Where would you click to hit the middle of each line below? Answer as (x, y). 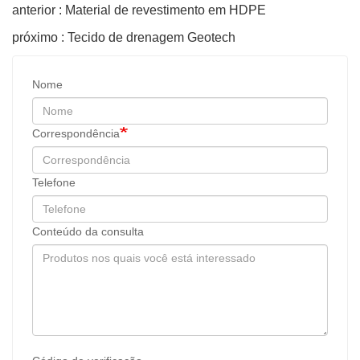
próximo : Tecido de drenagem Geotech (124, 37)
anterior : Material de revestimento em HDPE (139, 10)
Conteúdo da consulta (88, 231)
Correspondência (76, 133)
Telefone (54, 182)
